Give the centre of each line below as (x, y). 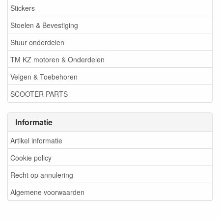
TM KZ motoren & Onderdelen (57, 59)
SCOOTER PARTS (39, 94)
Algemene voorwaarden (47, 192)
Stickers (23, 8)
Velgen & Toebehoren (44, 76)
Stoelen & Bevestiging (44, 25)
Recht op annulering (42, 175)
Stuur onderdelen (37, 42)
